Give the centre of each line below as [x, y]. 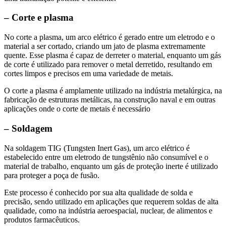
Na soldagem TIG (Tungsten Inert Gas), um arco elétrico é [97, 148]
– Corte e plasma [39, 18]
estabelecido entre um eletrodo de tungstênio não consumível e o [106, 157]
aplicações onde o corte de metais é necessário [77, 109]
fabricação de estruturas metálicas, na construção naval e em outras [110, 100]
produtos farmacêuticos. [42, 219]
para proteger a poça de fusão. [52, 175]
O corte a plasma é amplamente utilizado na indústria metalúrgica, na [113, 91]
